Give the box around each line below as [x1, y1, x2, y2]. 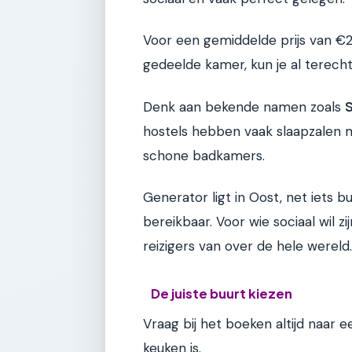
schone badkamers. [143, 146, 265, 164]
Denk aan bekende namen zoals [143, 97, 345, 115]
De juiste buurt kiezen [151, 284, 293, 302]
